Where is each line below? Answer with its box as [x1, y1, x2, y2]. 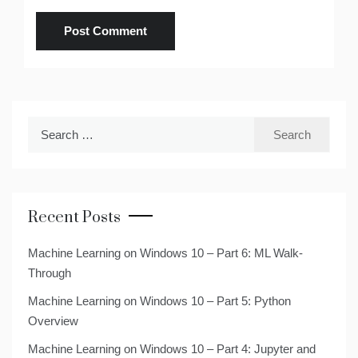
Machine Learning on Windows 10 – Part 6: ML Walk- [28, 246, 303, 261]
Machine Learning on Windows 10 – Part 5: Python [28, 294, 291, 308]
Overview [28, 314, 78, 328]
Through [28, 266, 71, 280]
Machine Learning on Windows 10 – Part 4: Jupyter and [28, 342, 316, 356]
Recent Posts [28, 208, 121, 229]
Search [27, 119, 65, 133]
